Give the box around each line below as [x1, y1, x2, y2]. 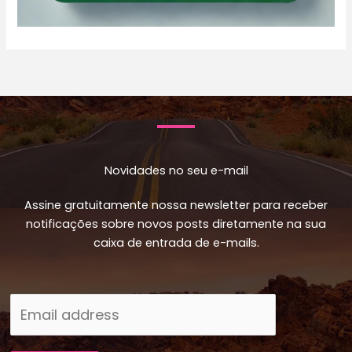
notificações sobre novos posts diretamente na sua [26, 215, 326, 232]
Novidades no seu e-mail [104, 162, 248, 178]
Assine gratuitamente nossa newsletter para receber [24, 196, 328, 213]
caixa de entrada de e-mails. [93, 234, 259, 251]
